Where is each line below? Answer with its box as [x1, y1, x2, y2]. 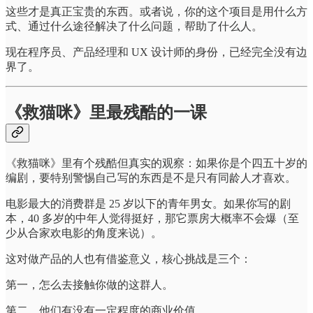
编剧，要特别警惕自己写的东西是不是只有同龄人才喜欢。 [6, 171, 296, 184]
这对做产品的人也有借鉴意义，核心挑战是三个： [6, 252, 252, 265]
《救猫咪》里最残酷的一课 [6, 103, 207, 122]
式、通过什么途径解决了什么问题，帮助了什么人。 [6, 20, 263, 32]
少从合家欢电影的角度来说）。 [6, 226, 162, 239]
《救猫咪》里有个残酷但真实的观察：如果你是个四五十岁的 [6, 156, 307, 169]
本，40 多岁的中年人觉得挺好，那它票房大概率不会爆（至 [6, 212, 299, 224]
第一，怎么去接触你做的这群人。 [6, 278, 173, 291]
